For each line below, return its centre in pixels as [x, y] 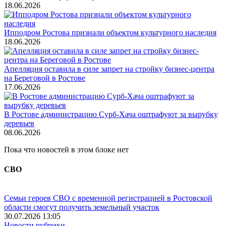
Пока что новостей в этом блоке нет [66, 149]
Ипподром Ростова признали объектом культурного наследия [110, 32]
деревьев [19, 123]
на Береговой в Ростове [45, 78]
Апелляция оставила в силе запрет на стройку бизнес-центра [109, 69]
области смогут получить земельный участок [82, 207]
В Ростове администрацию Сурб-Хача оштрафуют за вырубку [111, 114]
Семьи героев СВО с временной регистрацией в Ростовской [108, 198]
